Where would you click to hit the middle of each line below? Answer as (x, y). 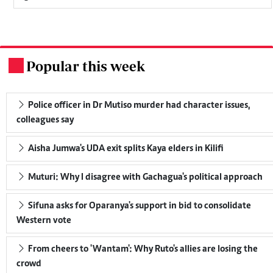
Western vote (44, 220)
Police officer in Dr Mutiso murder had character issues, (138, 105)
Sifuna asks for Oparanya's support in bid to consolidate (139, 206)
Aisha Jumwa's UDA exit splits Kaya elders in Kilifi (125, 148)
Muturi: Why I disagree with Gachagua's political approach (144, 177)
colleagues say (45, 120)
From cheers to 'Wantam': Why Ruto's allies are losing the (142, 249)
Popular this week (86, 66)
